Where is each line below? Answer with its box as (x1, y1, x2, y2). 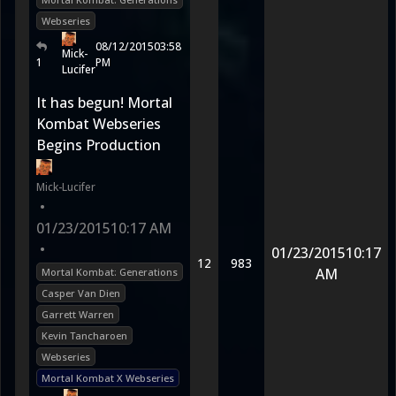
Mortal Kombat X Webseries (42, 371, 174, 385)
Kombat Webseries (36, 114, 161, 133)
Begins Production (36, 135, 161, 155)
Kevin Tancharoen (42, 329, 127, 342)
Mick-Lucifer (36, 179, 95, 194)
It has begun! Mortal (36, 93, 172, 112)
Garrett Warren (42, 308, 114, 321)
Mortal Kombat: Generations (42, 265, 178, 278)
